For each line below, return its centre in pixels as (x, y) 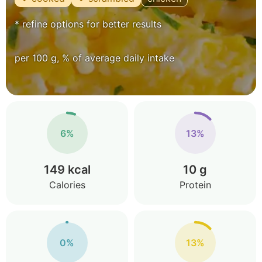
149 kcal (67, 170)
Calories (67, 185)
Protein (195, 185)
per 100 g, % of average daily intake (94, 58)
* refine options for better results (88, 24)
